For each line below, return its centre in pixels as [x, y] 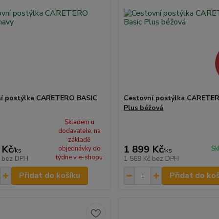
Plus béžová [144, 108]
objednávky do [79, 149]
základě [79, 140]
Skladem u [79, 122]
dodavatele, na [79, 131]
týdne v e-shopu [79, 157]
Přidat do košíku [49, 175]
